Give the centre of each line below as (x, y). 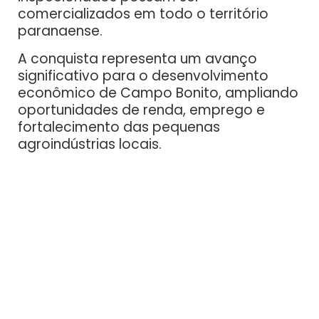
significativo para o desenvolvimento (143, 76)
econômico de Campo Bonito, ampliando (158, 93)
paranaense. (60, 31)
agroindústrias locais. (90, 145)
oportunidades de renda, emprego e (141, 110)
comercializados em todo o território (143, 14)
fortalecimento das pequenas (119, 127)
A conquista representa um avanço (137, 59)
